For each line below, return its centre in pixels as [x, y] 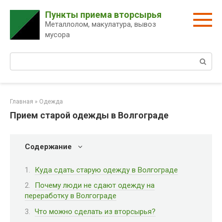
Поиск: [22, 57]
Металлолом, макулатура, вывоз [101, 24]
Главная [22, 102]
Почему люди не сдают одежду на [95, 185]
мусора [57, 35]
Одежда [51, 102]
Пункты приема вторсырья [103, 15]
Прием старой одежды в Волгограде [89, 115]
